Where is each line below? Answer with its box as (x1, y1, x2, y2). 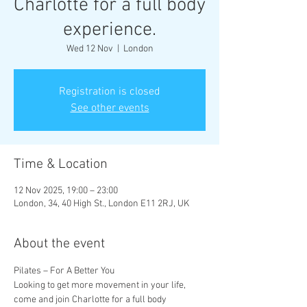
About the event (14, 236, 105, 252)
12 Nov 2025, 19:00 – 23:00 (14, 185, 118, 197)
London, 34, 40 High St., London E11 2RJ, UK (14, 198, 189, 210)
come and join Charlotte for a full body (14, 294, 169, 306)
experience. (63, 19, 156, 42)
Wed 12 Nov (66, 43, 113, 55)
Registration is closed (59, 85, 160, 99)
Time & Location (14, 156, 108, 173)
